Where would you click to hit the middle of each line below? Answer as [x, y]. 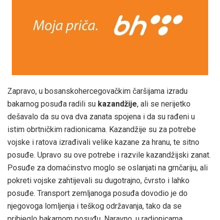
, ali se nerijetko [164, 104]
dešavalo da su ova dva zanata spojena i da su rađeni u [101, 117]
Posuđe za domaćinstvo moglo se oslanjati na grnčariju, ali [108, 168]
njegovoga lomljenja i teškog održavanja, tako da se [95, 206]
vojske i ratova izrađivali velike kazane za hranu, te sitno [103, 142]
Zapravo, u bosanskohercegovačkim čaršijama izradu [97, 91]
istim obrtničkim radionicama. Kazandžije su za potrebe [102, 130]
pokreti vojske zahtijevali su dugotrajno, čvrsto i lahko [98, 181]
